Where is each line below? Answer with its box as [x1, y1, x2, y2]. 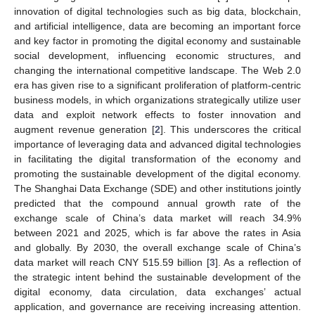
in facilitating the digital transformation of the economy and [14, 153, 301, 165]
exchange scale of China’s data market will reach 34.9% [14, 212, 301, 224]
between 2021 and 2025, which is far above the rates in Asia [14, 226, 301, 238]
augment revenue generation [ [14, 123, 155, 135]
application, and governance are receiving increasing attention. [14, 300, 301, 312]
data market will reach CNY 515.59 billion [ [14, 256, 210, 268]
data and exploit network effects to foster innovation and [14, 108, 301, 120]
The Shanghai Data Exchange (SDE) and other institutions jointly [14, 182, 301, 194]
